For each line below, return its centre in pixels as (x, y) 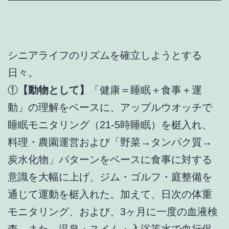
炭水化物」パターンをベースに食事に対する (110, 159)
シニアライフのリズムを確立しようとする (105, 55)
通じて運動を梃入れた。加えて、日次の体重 (110, 194)
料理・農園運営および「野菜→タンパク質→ (110, 142)
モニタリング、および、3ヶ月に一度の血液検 (113, 211)
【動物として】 (54, 90)
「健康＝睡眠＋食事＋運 (146, 90)
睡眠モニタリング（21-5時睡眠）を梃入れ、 (110, 124)
